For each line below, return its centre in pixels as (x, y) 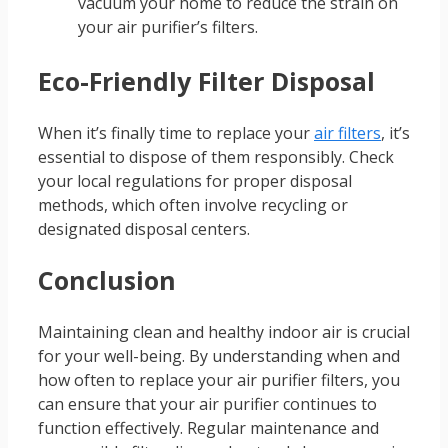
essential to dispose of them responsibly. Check (216, 157)
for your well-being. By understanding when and (219, 355)
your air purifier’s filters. (168, 27)
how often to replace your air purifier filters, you (219, 379)
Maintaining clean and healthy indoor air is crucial (224, 331)
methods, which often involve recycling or (193, 205)
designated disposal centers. (144, 229)
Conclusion (107, 279)
